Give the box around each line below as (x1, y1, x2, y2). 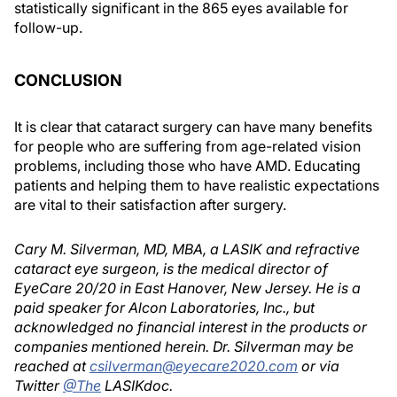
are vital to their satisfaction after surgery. (14, 196, 286, 214)
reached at (14, 357, 90, 375)
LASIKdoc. (101, 377, 173, 394)
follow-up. (14, 19, 82, 36)
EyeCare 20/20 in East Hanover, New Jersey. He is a (14, 279, 361, 297)
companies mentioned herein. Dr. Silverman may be (14, 338, 354, 355)
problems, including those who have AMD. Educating (14, 157, 361, 175)
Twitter (14, 377, 63, 394)
